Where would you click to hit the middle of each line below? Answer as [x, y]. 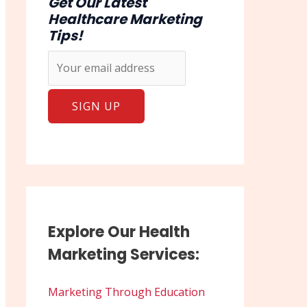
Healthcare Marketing [125, 20]
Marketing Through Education [126, 292]
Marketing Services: [124, 255]
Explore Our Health [119, 232]
